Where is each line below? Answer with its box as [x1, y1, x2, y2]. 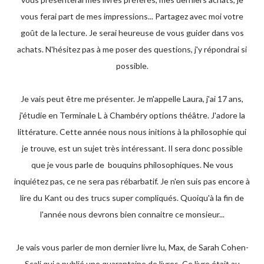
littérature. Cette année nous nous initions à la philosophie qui [18, 127, 246, 137]
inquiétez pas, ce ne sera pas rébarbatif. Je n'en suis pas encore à [14, 176, 250, 186]
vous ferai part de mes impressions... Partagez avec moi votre [21, 11, 243, 21]
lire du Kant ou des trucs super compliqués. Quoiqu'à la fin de [20, 193, 244, 203]
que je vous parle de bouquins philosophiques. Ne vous [31, 160, 233, 170]
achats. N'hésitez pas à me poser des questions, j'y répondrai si [17, 44, 247, 54]
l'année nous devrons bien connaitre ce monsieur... [39, 209, 225, 219]
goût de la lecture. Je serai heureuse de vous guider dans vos [20, 28, 244, 38]
